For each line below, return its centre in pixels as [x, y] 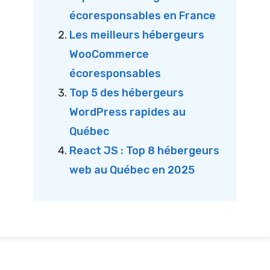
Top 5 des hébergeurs [127, 93]
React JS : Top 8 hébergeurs [144, 150]
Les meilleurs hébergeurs [137, 35]
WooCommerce [109, 54]
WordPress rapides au [127, 112]
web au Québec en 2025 [132, 170]
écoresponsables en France [143, 15]
